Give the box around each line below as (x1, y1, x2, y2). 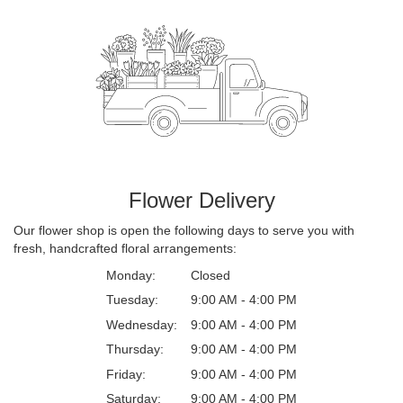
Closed (191, 267, 230, 282)
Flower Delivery (128, 187, 275, 212)
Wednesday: (106, 317, 177, 332)
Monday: (106, 267, 156, 282)
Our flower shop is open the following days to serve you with (13, 222, 354, 237)
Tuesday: (106, 292, 158, 308)
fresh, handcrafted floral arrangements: (13, 240, 237, 255)
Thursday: (106, 342, 164, 357)
